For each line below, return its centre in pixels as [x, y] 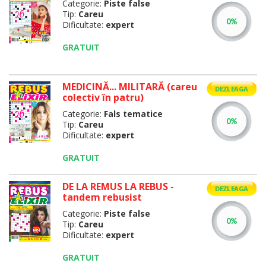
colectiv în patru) [103, 97]
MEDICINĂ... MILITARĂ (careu [129, 87]
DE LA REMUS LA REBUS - [118, 186]
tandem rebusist [102, 197]
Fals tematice [133, 114]
